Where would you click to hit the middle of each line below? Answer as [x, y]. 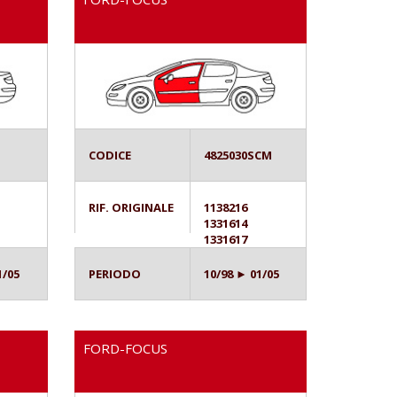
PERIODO [114, 274]
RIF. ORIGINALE [131, 208]
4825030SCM [237, 156]
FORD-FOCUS [125, 349]
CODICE [109, 156]
